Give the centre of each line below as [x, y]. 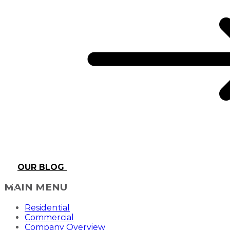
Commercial [49, 218]
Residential [47, 208]
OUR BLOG [42, 167]
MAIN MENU [36, 187]
